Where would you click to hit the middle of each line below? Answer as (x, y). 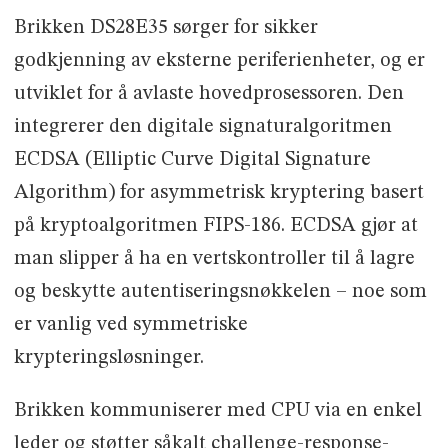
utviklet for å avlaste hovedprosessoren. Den (208, 94)
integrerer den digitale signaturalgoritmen (202, 127)
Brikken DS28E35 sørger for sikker (165, 28)
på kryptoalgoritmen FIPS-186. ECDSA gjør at (215, 226)
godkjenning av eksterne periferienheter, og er (219, 61)
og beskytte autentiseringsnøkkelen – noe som (220, 292)
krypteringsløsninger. (108, 358)
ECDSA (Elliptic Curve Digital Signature (192, 160)
